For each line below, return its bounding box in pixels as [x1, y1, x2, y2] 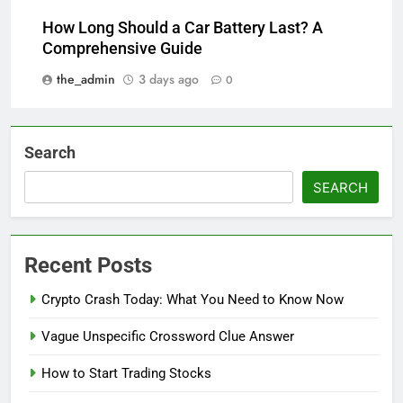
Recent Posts [24, 252, 152, 278]
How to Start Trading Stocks [41, 364, 211, 381]
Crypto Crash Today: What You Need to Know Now [41, 291, 344, 308]
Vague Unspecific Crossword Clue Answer [41, 327, 294, 345]
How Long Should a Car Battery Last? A [42, 18, 323, 37]
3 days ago [139, 69, 199, 88]
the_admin [57, 69, 115, 88]
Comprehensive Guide [42, 39, 202, 58]
